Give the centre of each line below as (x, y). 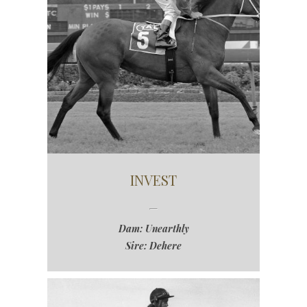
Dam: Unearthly (153, 229)
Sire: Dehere (153, 246)
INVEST (153, 180)
